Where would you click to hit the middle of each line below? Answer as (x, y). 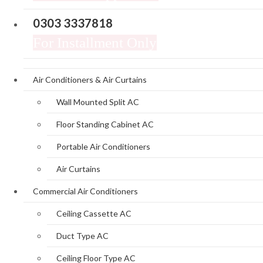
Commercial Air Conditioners (85, 191)
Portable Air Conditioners (103, 147)
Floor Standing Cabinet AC (105, 124)
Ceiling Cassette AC (94, 214)
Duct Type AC (82, 236)
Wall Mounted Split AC (98, 102)
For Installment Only (95, 43)
